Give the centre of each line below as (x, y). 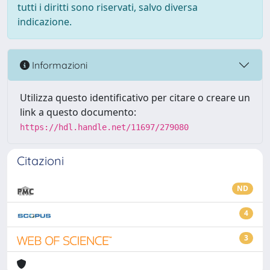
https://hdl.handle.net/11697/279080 (104, 127)
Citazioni (40, 161)
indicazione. (45, 22)
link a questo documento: (78, 112)
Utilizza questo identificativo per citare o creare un (135, 98)
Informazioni (58, 65)
